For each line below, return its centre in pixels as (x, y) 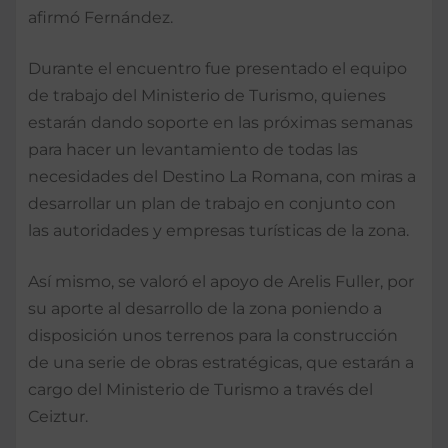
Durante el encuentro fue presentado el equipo (217, 68)
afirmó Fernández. (100, 17)
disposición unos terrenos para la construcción (213, 335)
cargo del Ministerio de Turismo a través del (200, 389)
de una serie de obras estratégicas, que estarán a (221, 362)
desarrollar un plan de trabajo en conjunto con (212, 203)
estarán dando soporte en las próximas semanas (220, 122)
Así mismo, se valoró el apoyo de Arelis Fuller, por (221, 281)
